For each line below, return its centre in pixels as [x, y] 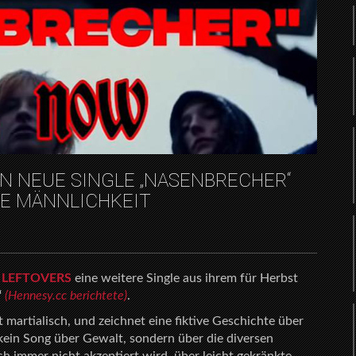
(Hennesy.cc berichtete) [66, 296]
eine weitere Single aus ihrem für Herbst [185, 278]
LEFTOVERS [37, 278]
